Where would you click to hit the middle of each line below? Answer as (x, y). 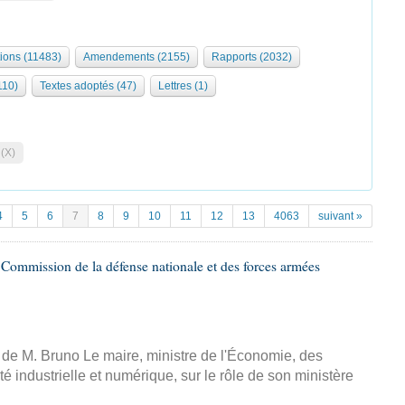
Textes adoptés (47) (88, 86)
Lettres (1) (183, 86)
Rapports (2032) (252, 57)
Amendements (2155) (137, 57)
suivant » (340, 216)
